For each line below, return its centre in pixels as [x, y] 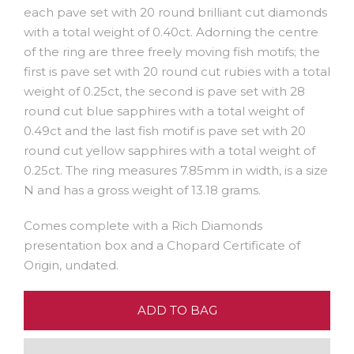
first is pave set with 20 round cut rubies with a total [177, 72]
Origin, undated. [71, 265]
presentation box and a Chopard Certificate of [162, 246]
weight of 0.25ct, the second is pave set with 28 [164, 92]
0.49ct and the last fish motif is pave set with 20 [165, 131]
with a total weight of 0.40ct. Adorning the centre [171, 32]
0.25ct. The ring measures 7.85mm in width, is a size [176, 171]
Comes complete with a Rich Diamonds [143, 226]
